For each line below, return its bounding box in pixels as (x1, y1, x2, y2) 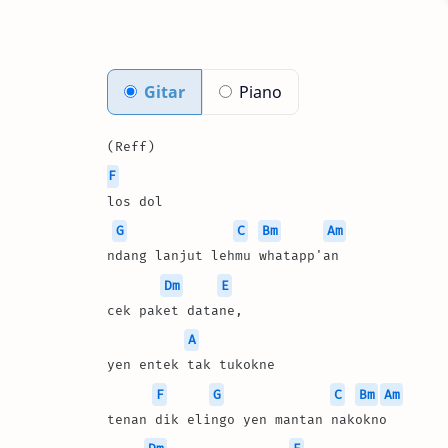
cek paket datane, (107, 302, 251, 318)
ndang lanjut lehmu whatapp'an (107, 248, 339, 264)
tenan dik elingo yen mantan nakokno (107, 412, 387, 428)
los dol (107, 193, 171, 209)
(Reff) (107, 139, 155, 155)
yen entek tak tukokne (107, 357, 275, 373)
